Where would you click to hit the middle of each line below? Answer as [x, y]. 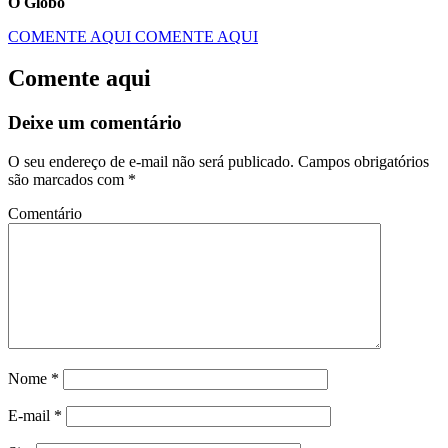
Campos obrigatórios [361, 162]
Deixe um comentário [95, 123]
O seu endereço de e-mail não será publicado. [151, 162]
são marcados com [68, 180]
